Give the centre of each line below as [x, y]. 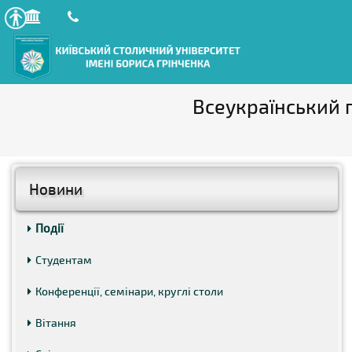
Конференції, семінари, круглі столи [129, 291]
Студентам [64, 260]
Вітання [56, 323]
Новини [56, 189]
